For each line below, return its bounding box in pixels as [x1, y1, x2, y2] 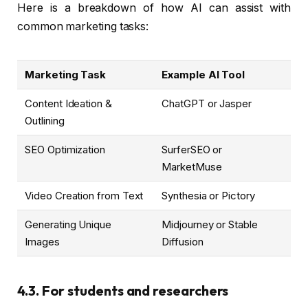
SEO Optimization [25, 142, 105, 156]
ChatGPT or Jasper [162, 96, 252, 110]
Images [25, 234, 60, 248]
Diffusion [162, 234, 203, 248]
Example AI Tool [162, 67, 245, 81]
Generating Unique [25, 217, 111, 231]
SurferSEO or [162, 142, 223, 156]
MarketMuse [162, 159, 222, 173]
